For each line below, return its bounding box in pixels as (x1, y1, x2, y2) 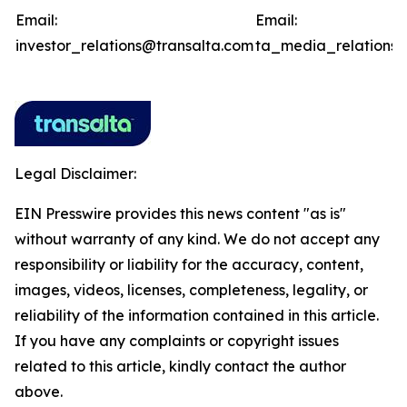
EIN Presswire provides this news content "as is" (15, 204, 346, 223)
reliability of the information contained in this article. (15, 306, 379, 324)
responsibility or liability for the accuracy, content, (15, 255, 363, 273)
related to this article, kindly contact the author (15, 357, 346, 375)
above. (15, 382, 63, 401)
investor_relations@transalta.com (15, 36, 253, 55)
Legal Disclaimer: (15, 164, 136, 183)
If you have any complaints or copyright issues (15, 332, 339, 350)
